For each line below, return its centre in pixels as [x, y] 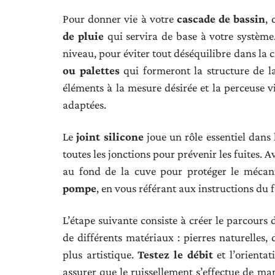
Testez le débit [175, 254]
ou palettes [91, 70]
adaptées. [84, 104]
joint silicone [110, 136]
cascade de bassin [221, 18]
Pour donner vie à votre [120, 18]
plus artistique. [100, 254]
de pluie [83, 36]
